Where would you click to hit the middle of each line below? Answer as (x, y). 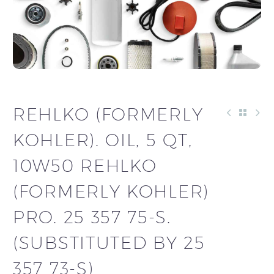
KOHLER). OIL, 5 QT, (103, 139)
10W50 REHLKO (85, 165)
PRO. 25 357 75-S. (92, 217)
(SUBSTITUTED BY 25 (109, 242)
